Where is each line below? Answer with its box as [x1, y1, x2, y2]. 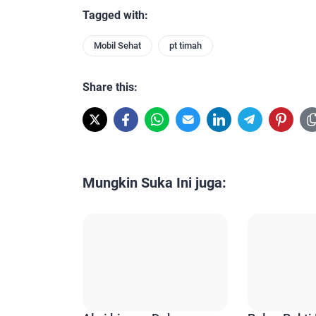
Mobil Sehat [94, 39, 141, 51]
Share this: [83, 80, 138, 94]
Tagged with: [83, 8, 148, 22]
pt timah [169, 39, 202, 51]
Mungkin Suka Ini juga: [83, 174, 226, 191]
